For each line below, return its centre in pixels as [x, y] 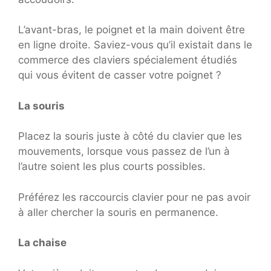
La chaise [42, 243]
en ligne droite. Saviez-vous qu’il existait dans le [135, 45]
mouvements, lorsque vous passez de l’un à [124, 152]
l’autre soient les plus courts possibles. [112, 167]
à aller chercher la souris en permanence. [118, 212]
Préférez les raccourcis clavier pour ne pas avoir [134, 197]
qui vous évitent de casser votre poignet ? [120, 75]
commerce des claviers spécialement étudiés [128, 60]
